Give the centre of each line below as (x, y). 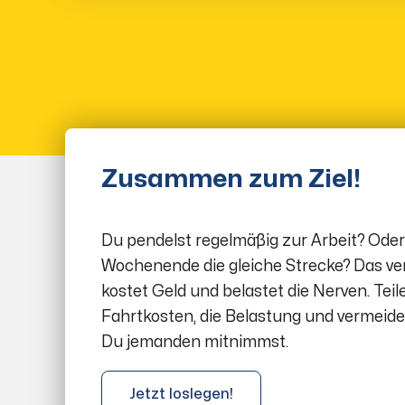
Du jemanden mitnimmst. (195, 342)
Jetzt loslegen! (181, 395)
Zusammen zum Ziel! (231, 179)
